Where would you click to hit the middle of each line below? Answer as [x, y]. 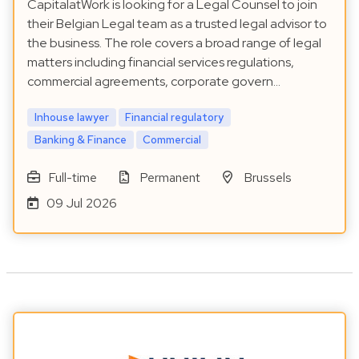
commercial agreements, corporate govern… [154, 81]
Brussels [267, 177]
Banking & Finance [80, 139]
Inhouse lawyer [71, 117]
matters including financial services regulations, [161, 62]
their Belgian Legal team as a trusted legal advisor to [177, 23]
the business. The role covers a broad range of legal [174, 42]
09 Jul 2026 [81, 203]
